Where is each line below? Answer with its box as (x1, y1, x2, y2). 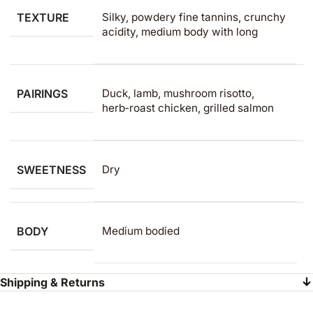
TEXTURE (16, 10, 69, 24)
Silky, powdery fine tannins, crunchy (101, 10, 286, 24)
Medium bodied (101, 224, 180, 238)
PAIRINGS (16, 87, 68, 101)
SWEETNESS (16, 163, 86, 177)
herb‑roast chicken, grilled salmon (101, 101, 274, 115)
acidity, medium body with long (101, 25, 258, 38)
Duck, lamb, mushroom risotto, (101, 87, 254, 100)
